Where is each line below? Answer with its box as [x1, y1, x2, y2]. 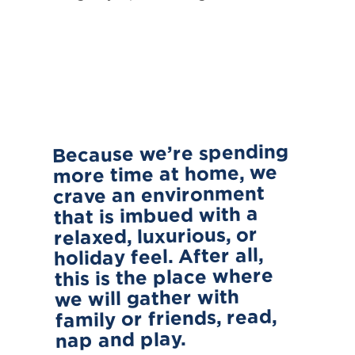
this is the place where [54, 266, 273, 290]
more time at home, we [52, 163, 277, 187]
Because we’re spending [52, 143, 289, 166]
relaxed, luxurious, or [53, 226, 258, 249]
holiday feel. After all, [54, 246, 264, 269]
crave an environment [52, 184, 265, 208]
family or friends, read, [55, 307, 277, 331]
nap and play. [55, 330, 186, 352]
